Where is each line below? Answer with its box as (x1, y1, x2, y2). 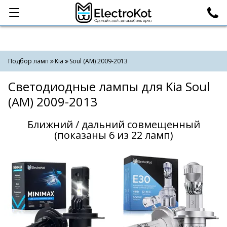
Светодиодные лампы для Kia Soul (8, 78, 210, 95)
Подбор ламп (8, 57, 49, 65)
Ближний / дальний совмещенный (27, 118, 200, 131)
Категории (16, 7, 59, 18)
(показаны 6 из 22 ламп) (54, 128, 173, 142)
